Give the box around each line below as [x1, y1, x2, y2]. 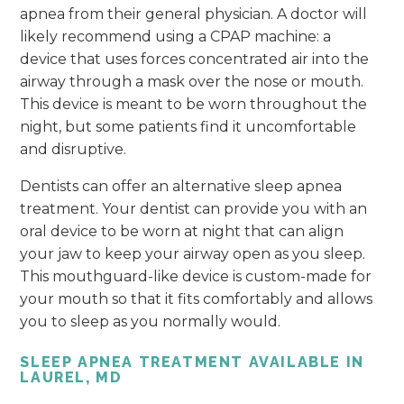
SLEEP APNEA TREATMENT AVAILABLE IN [20, 353, 364, 371]
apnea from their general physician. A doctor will [20, 5, 368, 23]
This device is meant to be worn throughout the [20, 95, 368, 113]
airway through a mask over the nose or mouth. [20, 72, 364, 90]
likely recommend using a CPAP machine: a [20, 27, 332, 45]
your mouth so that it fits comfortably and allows [20, 289, 373, 308]
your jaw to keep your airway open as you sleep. [20, 244, 366, 262]
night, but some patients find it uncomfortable [20, 117, 357, 135]
